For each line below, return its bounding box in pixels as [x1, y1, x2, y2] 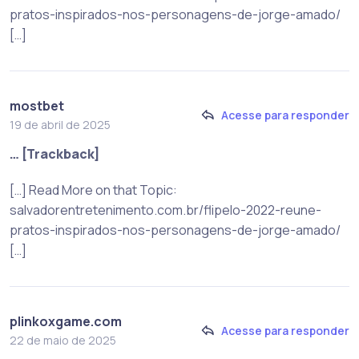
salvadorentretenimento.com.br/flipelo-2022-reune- [10, 200, 321, 219]
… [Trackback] [10, 144, 100, 163]
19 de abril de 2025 [10, 116, 111, 132]
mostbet [10, 96, 64, 115]
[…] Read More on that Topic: [10, 180, 177, 199]
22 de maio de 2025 [10, 332, 116, 348]
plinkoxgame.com [10, 312, 122, 330]
